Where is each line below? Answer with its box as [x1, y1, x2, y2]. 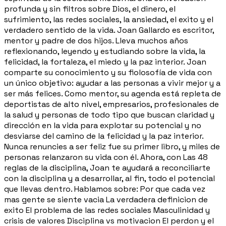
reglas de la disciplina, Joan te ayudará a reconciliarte [4, 162, 210, 173]
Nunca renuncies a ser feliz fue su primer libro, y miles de [4, 141, 220, 152]
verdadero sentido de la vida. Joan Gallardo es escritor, [4, 24, 214, 35]
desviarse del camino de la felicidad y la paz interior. [4, 130, 203, 141]
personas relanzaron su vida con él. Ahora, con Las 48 [4, 151, 208, 162]
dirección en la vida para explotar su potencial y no [4, 120, 201, 131]
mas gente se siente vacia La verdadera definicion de [4, 194, 208, 205]
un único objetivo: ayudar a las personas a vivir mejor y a [4, 77, 220, 88]
